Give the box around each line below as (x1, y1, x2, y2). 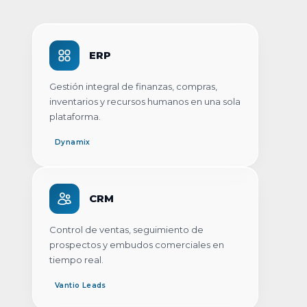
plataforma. (49, 110, 101, 122)
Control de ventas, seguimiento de (49, 223, 204, 235)
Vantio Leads (55, 280, 106, 290)
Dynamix (55, 137, 90, 147)
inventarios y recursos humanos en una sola (49, 95, 241, 107)
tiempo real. (49, 254, 103, 265)
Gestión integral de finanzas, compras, (49, 80, 217, 92)
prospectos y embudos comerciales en (49, 238, 224, 250)
